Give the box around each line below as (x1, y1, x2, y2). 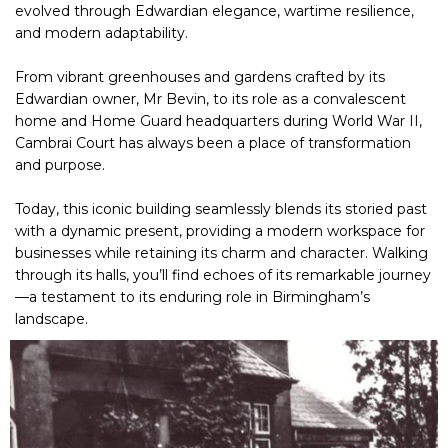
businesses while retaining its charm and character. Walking (15, 244, 428, 263)
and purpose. (15, 156, 105, 175)
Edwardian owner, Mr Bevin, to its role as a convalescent (15, 90, 406, 109)
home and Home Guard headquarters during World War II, (15, 112, 422, 131)
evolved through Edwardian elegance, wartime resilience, (15, 2, 414, 21)
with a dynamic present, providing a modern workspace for (15, 222, 425, 241)
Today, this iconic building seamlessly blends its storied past (15, 200, 427, 219)
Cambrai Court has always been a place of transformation (15, 134, 411, 153)
